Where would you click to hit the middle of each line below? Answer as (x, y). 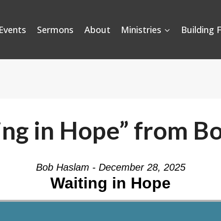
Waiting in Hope (110, 183)
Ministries (141, 29)
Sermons (55, 29)
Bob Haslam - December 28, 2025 (110, 167)
